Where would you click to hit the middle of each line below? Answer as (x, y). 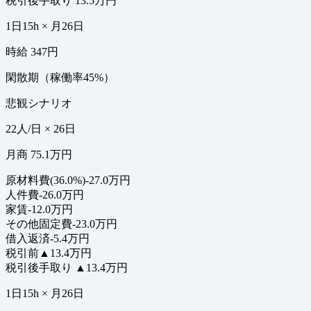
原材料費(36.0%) (45, 180)
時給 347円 (32, 52)
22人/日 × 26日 (41, 129)
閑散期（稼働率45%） (60, 78)
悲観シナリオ (39, 103)
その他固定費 (39, 224)
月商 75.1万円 (39, 155)
